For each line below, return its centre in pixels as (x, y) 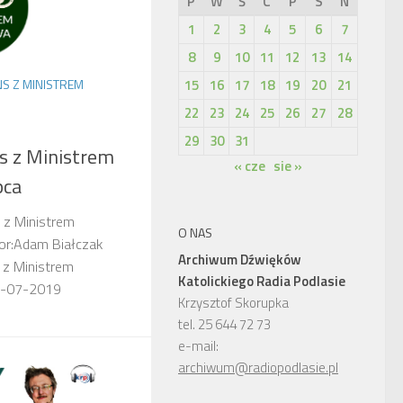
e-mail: (198, 346)
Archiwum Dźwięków (240, 260)
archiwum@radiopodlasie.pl (258, 367)
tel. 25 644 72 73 (224, 324)
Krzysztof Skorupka (233, 303)
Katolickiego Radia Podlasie (262, 281)
